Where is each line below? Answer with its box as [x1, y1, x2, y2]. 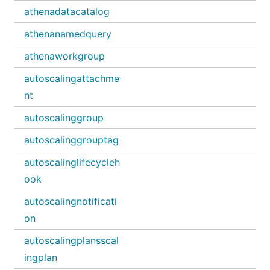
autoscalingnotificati [24, 195, 117, 207]
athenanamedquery [24, 28, 111, 40]
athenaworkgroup [24, 50, 105, 62]
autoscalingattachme [24, 72, 119, 84]
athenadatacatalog [24, 5, 110, 17]
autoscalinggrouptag [24, 134, 119, 146]
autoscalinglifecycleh [24, 156, 120, 168]
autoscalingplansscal [24, 234, 119, 246]
